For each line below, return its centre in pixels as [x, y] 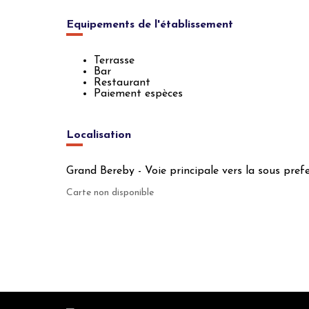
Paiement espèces [138, 94]
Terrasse [114, 61]
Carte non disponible [110, 193]
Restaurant [122, 83]
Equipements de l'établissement [150, 25]
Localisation [99, 135]
